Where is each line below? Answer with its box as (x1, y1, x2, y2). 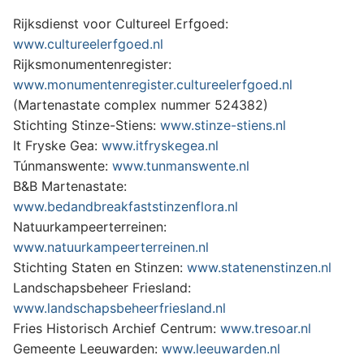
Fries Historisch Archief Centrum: (13, 320, 220, 337)
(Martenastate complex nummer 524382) (13, 97, 268, 114)
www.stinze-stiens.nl (160, 117, 286, 134)
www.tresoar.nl (220, 320, 311, 337)
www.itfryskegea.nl (102, 137, 219, 154)
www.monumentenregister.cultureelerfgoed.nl (13, 76, 292, 93)
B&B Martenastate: (13, 178, 127, 195)
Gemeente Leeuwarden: (13, 340, 162, 357)
